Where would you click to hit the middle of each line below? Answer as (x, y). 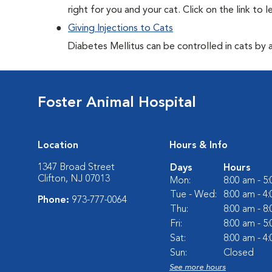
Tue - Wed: (193, 195)
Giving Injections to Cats (121, 29)
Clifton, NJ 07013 (74, 179)
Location (58, 146)
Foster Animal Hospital (117, 103)
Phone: (55, 200)
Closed (239, 253)
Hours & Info (199, 146)
